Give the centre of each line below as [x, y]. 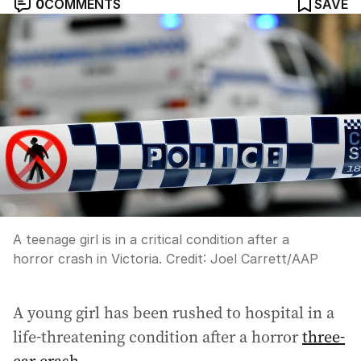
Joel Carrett [249, 259]
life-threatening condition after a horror [158, 337]
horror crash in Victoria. [87, 259]
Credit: [186, 259]
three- [324, 337]
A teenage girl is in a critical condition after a [151, 239]
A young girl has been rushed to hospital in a [174, 313]
